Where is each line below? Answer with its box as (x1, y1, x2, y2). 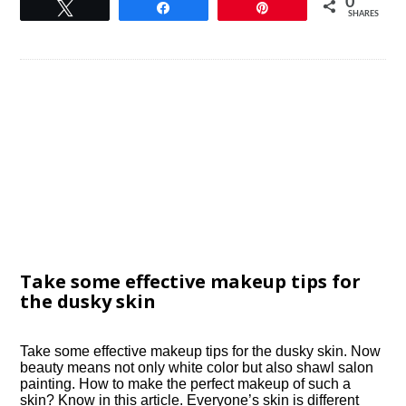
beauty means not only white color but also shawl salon (20, 360, 374, 375)
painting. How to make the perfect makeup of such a (20, 376, 352, 391)
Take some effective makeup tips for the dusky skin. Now (20, 343, 382, 359)
